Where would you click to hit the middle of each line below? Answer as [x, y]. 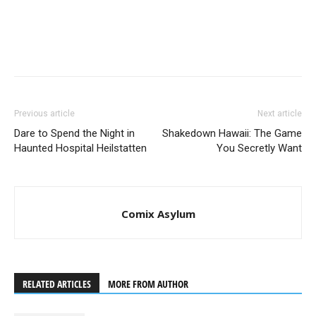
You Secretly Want [259, 148]
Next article [280, 113]
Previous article [44, 113]
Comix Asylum [158, 213]
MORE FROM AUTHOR [148, 284]
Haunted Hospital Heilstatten [80, 148]
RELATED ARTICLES [57, 284]
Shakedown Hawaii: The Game [232, 133]
